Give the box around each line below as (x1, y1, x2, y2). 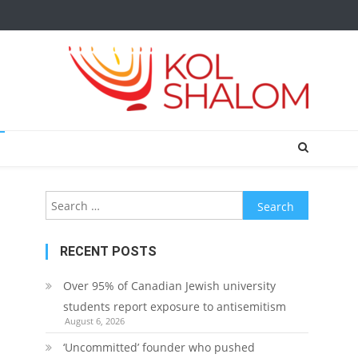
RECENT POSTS (59, 244, 157, 259)
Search (241, 193, 279, 208)
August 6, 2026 (64, 315, 125, 327)
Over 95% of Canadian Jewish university (62, 278, 276, 293)
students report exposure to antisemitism (62, 299, 286, 314)
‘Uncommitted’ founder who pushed (62, 340, 255, 355)
